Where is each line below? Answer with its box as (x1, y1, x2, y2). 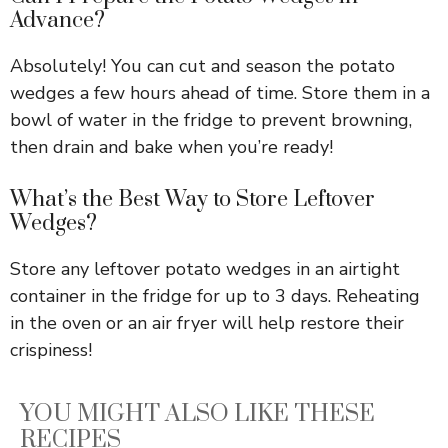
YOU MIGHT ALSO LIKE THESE (20, 398, 375, 429)
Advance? (10, 6, 105, 34)
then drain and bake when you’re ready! (10, 134, 333, 159)
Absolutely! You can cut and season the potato (10, 53, 395, 78)
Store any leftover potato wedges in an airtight (10, 256, 400, 281)
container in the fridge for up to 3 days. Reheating (10, 283, 420, 308)
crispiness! (10, 337, 92, 362)
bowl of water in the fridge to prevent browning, (10, 107, 412, 132)
